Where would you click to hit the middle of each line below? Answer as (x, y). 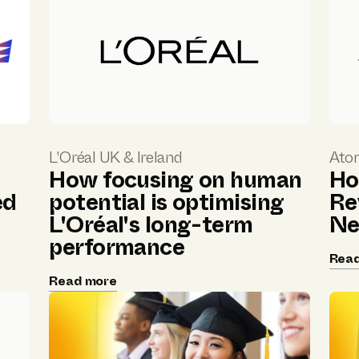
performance (117, 248)
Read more (83, 281)
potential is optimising (167, 203)
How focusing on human (175, 180)
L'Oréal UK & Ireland (116, 158)
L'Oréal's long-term (151, 225)
